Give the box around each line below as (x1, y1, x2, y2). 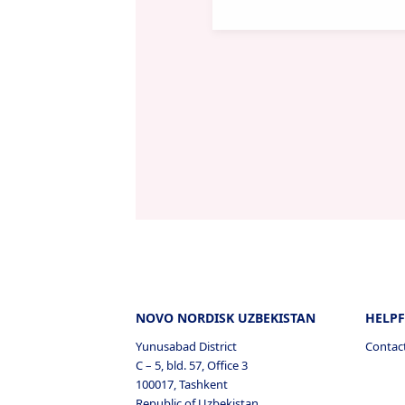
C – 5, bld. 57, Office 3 (136, 357, 248, 373)
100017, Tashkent (136, 376, 228, 392)
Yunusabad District (136, 338, 237, 354)
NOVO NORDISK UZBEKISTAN (136, 309, 316, 326)
